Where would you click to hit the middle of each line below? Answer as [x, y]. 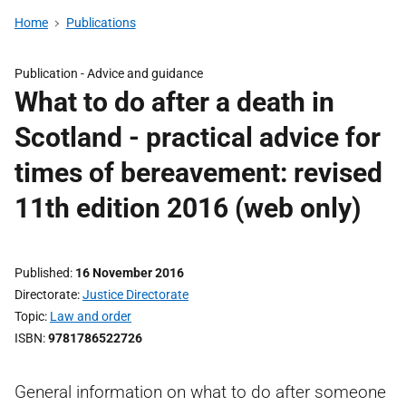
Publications [101, 23]
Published [42, 273]
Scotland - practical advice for [198, 137]
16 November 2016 [130, 273]
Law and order [91, 316]
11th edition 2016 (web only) [188, 208]
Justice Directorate [135, 295]
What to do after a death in [174, 102]
